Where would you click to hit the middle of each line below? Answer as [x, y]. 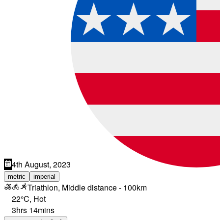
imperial [44, 177]
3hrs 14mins [33, 210]
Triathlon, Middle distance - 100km [87, 188]
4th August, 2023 [41, 165]
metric [17, 177]
